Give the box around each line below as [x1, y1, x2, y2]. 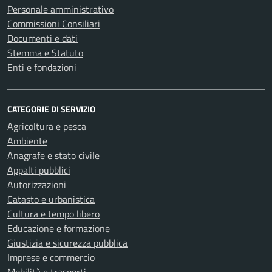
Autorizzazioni [7, 177, 66, 192]
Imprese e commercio [7, 250, 95, 265]
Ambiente [7, 133, 47, 148]
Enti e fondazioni [7, 59, 76, 75]
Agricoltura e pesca [7, 118, 86, 134]
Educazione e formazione [7, 220, 110, 236]
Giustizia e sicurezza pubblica [7, 235, 127, 250]
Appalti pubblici [7, 162, 70, 177]
